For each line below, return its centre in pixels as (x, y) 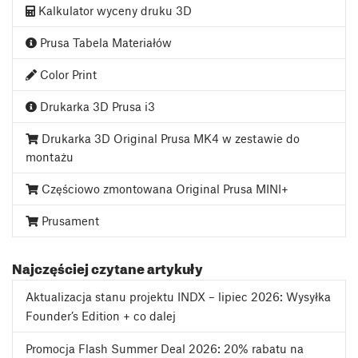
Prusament (69, 221)
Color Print (67, 75)
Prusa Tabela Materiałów (104, 43)
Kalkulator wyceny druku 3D (113, 11)
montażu (50, 157)
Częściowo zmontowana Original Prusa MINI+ (163, 189)
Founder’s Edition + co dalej (101, 316)
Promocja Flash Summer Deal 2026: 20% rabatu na (165, 349)
